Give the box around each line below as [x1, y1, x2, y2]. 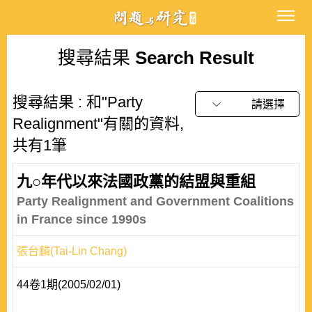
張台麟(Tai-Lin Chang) [17, 245, 127, 257]
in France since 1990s [17, 212, 146, 226]
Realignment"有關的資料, [13, 115, 184, 132]
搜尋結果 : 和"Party [13, 93, 143, 111]
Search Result [130, 47, 254, 68]
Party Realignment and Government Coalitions [17, 194, 294, 208]
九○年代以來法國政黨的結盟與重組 [17, 173, 256, 190]
